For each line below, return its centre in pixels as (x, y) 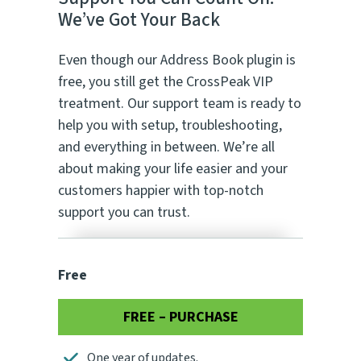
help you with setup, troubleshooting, (170, 125)
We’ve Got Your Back (139, 19)
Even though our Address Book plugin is (177, 60)
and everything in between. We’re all (166, 147)
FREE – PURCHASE (180, 317)
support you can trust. (124, 212)
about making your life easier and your (173, 168)
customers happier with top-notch (161, 190)
